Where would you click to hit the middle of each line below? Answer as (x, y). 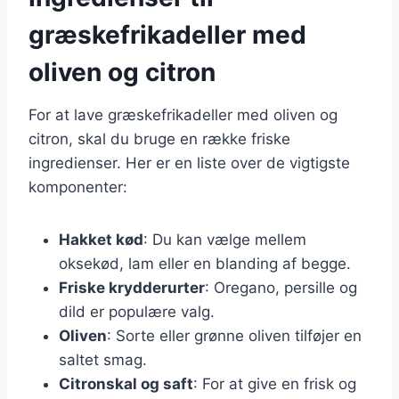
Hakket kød (101, 239)
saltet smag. (103, 359)
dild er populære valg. (137, 311)
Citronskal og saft (126, 383)
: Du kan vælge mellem (225, 239)
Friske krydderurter (132, 287)
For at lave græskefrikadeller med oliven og (183, 114)
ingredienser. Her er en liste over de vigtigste (189, 163)
